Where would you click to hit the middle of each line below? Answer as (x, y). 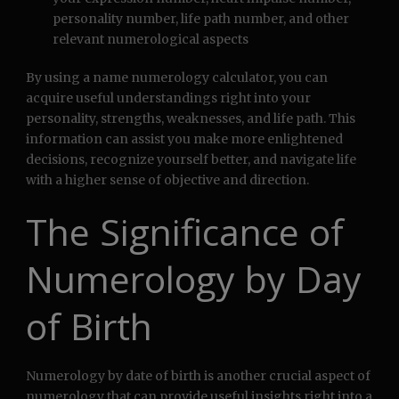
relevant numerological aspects (151, 40)
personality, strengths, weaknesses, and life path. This (191, 119)
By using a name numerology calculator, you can (177, 78)
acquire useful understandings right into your (168, 98)
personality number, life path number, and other (201, 19)
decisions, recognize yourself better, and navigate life (191, 160)
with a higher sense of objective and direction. (167, 180)
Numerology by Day (194, 279)
